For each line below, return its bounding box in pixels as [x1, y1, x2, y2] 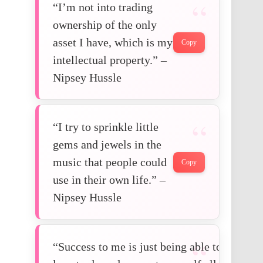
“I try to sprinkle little [53, 120, 159, 134]
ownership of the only [53, 18, 157, 32]
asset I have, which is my [53, 36, 173, 49]
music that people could [53, 156, 167, 169]
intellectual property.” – [53, 53, 167, 67]
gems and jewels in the [53, 138, 161, 151]
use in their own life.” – [53, 173, 166, 187]
